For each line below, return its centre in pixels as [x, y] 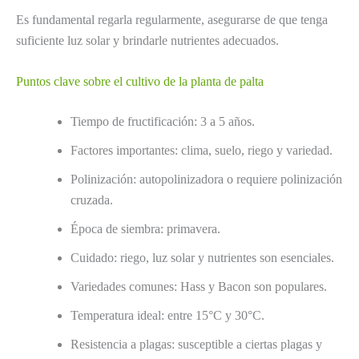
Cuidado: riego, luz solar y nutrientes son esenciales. [202, 258]
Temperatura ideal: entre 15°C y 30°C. [167, 316]
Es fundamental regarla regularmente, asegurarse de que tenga [172, 19]
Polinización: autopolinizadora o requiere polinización [206, 179]
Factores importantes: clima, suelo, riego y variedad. [202, 151]
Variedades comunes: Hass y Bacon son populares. [199, 287]
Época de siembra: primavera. [145, 229]
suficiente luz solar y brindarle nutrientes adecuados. [147, 40]
